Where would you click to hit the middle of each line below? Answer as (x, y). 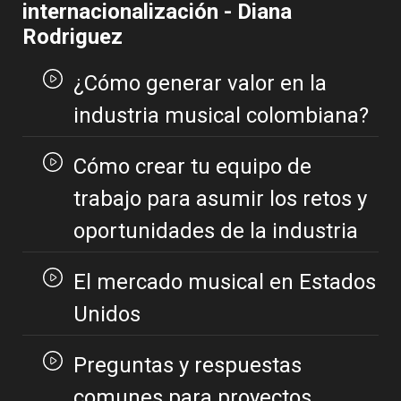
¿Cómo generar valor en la (200, 84)
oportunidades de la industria (215, 231)
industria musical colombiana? (221, 116)
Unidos (107, 315)
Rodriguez (73, 37)
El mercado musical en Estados (224, 282)
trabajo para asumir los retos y (220, 199)
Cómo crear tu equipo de (192, 167)
